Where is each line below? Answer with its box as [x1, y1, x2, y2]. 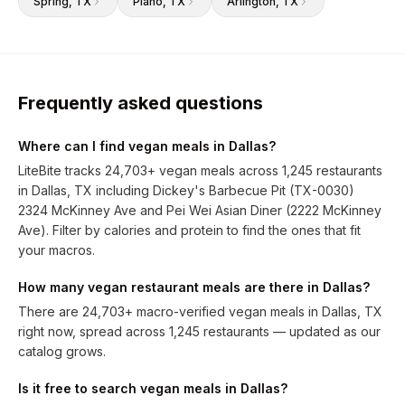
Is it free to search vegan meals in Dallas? [18, 381, 287, 396]
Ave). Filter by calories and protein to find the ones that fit [18, 222, 361, 238]
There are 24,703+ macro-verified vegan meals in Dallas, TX [18, 304, 382, 319]
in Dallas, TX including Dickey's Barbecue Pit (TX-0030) [18, 183, 354, 198]
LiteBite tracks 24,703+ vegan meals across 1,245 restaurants [18, 163, 382, 178]
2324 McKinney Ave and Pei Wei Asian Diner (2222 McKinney [18, 202, 381, 218]
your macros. [18, 242, 95, 258]
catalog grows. [18, 344, 106, 359]
